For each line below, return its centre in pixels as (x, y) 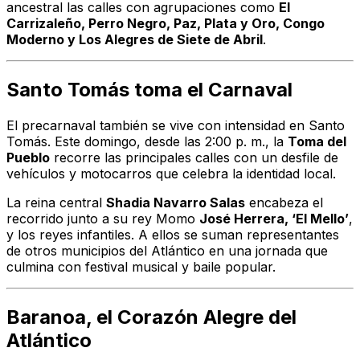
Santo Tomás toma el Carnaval (149, 90)
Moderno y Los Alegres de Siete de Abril (135, 40)
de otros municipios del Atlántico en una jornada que (167, 251)
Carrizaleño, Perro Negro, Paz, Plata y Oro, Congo (166, 24)
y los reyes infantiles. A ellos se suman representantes (173, 235)
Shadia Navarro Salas (176, 203)
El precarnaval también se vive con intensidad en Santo (176, 126)
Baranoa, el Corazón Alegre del (151, 317)
